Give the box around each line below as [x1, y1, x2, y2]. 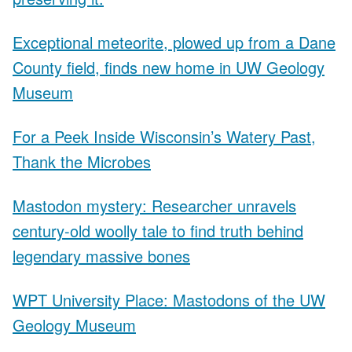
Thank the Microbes [13, 149, 151, 173]
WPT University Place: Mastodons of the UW [13, 288, 325, 311]
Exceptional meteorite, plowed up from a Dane [13, 30, 335, 53]
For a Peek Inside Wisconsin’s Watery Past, [13, 124, 316, 148]
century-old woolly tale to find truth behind [13, 218, 303, 242]
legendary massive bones [13, 244, 190, 267]
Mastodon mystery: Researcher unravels [13, 193, 296, 217]
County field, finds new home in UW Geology [13, 55, 324, 79]
